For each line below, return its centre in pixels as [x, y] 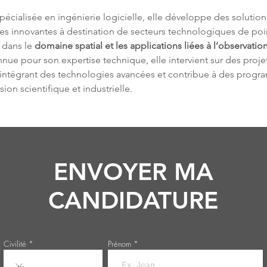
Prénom [119, 244]
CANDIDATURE [133, 200]
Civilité [15, 244]
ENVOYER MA [133, 172]
